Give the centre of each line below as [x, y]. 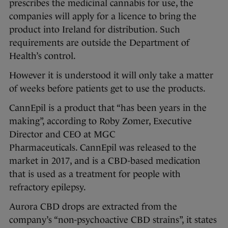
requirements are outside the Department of [99, 43]
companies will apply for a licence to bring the [103, 17]
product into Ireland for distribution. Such [95, 30]
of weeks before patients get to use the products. [107, 89]
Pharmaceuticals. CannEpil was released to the [103, 148]
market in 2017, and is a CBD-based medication [105, 161]
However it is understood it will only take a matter [111, 76]
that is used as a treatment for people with [95, 174]
